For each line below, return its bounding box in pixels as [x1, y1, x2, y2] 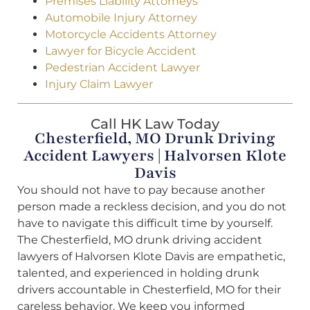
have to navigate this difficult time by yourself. [17, 216, 273, 230]
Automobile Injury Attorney [45, 11, 197, 25]
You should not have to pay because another [17, 183, 265, 197]
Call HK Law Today [91, 116, 219, 133]
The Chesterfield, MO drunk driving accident [17, 232, 262, 246]
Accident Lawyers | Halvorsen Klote [24, 145, 286, 166]
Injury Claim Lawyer [45, 77, 153, 91]
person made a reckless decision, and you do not [17, 199, 286, 213]
